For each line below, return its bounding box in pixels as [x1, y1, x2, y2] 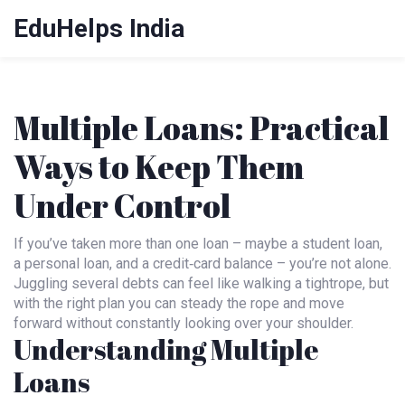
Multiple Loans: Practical [14, 106, 389, 149]
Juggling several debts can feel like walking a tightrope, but [14, 275, 389, 292]
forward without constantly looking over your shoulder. [14, 315, 353, 332]
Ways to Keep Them [14, 145, 304, 188]
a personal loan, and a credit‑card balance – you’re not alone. [14, 255, 391, 272]
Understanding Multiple [14, 331, 318, 368]
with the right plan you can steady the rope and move [14, 295, 344, 312]
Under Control [14, 184, 231, 227]
